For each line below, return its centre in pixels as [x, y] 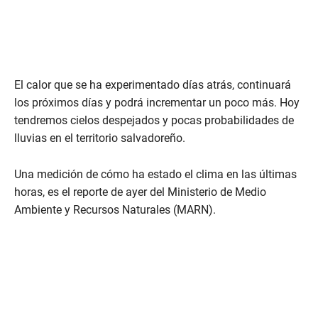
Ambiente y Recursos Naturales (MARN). [115, 210]
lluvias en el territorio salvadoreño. [100, 138]
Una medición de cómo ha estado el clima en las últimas [155, 175]
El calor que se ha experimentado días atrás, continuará [153, 85]
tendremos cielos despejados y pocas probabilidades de [154, 121]
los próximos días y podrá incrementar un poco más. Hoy [157, 103]
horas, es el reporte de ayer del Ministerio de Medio [140, 192]
